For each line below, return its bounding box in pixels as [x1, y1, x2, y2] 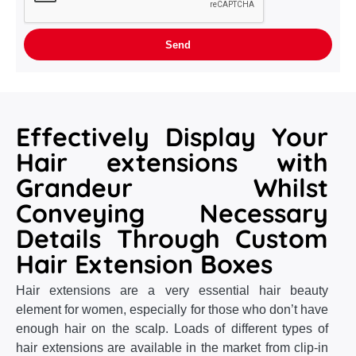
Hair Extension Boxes [16, 248, 273, 280]
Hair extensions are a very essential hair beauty [16, 284, 328, 297]
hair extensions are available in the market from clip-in [16, 341, 328, 354]
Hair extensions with [16, 146, 328, 178]
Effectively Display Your [16, 121, 328, 153]
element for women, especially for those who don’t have [16, 303, 328, 316]
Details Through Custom [16, 222, 328, 254]
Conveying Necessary [16, 197, 328, 229]
